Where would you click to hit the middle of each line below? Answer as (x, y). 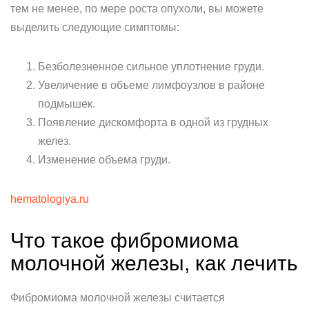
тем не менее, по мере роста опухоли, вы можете (137, 9)
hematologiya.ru (50, 199)
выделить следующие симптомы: (95, 27)
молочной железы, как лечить (154, 263)
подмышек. (67, 104)
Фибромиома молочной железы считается (118, 298)
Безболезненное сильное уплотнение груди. (151, 67)
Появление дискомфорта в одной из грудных (153, 122)
